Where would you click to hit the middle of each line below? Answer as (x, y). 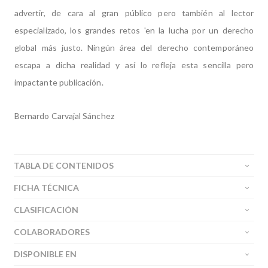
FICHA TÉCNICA (46, 188)
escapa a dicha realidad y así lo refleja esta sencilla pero (134, 65)
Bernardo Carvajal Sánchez (65, 116)
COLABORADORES (52, 232)
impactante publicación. (60, 82)
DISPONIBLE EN (45, 254)
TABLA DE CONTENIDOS (64, 165)
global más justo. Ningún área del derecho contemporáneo (134, 48)
